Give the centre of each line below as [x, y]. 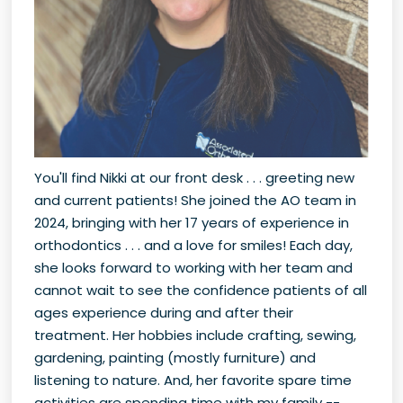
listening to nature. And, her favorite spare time [193, 380]
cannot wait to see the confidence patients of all [200, 290]
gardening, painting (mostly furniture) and [175, 358]
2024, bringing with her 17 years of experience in [191, 223]
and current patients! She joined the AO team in [195, 200]
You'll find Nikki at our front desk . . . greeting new [194, 178]
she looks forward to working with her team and [193, 268]
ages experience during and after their [163, 313]
